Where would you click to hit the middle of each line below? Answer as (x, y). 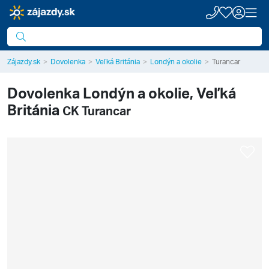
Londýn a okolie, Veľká (159, 93)
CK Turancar (97, 110)
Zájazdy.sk (24, 62)
